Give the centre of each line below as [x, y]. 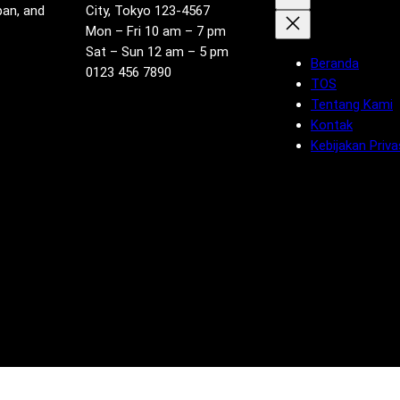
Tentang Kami [352, 105]
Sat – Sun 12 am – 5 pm [157, 52]
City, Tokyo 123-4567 [148, 11]
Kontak [332, 125]
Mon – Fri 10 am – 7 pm [156, 32]
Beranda [335, 64]
